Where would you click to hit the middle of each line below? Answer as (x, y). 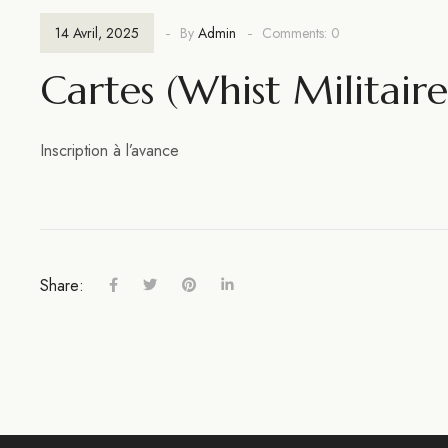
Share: (62, 285)
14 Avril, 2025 (97, 33)
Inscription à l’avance (109, 150)
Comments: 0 (301, 33)
